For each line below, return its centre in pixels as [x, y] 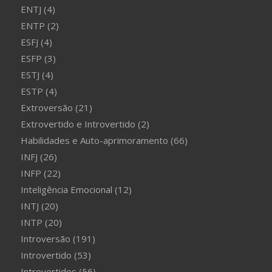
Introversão [45, 239]
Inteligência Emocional [66, 190]
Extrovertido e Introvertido [78, 124]
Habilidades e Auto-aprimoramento [94, 141]
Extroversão [46, 108]
